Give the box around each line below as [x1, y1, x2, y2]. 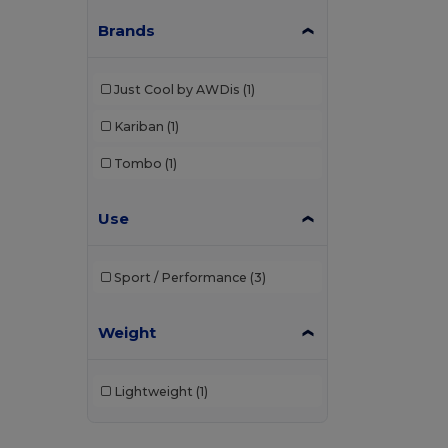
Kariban [113, 118, 164, 134]
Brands [98, 21, 156, 40]
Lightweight [113, 383, 193, 399]
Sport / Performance [113, 269, 247, 285]
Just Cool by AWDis [113, 81, 240, 97]
